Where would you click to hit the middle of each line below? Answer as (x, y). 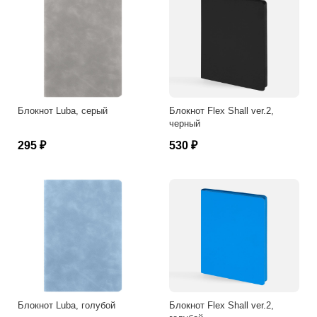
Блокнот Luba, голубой (67, 305)
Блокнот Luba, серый (63, 111)
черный (185, 123)
